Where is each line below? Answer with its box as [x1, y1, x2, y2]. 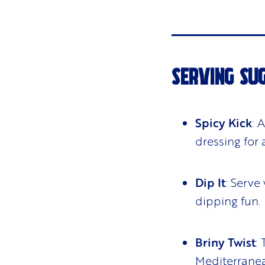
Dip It [195, 174, 225, 191]
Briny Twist [195, 234, 256, 251]
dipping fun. [195, 192, 261, 209]
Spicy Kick [195, 114, 252, 131]
